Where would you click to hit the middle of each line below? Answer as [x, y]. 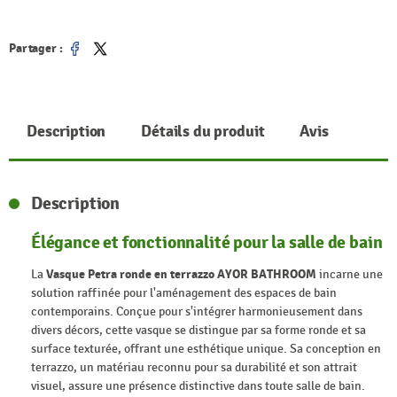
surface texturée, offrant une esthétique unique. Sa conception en [206, 348]
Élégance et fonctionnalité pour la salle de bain [207, 243]
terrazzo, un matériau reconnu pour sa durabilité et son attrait [194, 367]
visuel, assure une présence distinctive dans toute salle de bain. [198, 385]
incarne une [350, 274]
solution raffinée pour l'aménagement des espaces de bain [184, 292]
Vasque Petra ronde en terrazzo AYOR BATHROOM [181, 274]
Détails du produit [203, 132]
